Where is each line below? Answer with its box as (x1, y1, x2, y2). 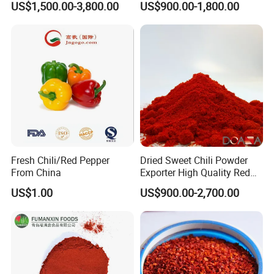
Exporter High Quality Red (139, 165, 250, 179)
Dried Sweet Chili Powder (139, 153, 248, 167)
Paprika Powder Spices (139, 177, 239, 191)
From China (11, 165, 62, 179)
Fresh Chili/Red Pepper (11, 153, 110, 167)
